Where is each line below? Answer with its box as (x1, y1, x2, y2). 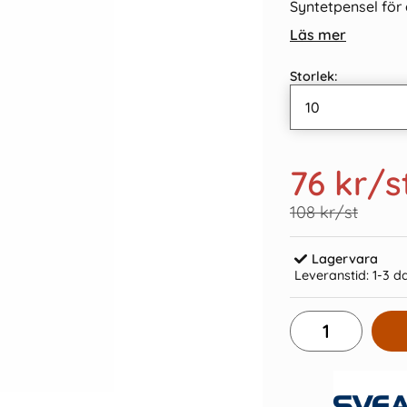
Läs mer (290, 25, 346, 44)
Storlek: (290, 68, 338, 84)
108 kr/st (290, 202, 358, 223)
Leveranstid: (294, 267, 369, 283)
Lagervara (312, 251, 378, 267)
